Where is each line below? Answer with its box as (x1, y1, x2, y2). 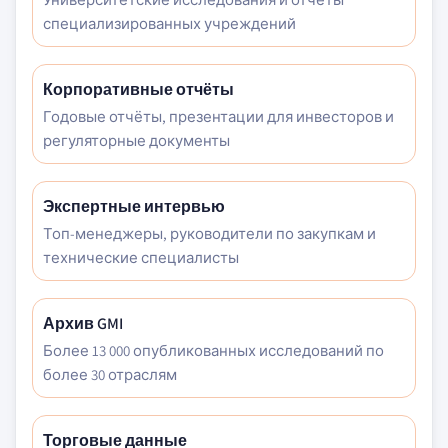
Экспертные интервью (43, 196, 225, 217)
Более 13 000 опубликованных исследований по (43, 341, 384, 360)
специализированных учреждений (43, 14, 296, 33)
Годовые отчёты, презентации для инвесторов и (43, 107, 394, 126)
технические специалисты (43, 248, 239, 267)
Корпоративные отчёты (43, 79, 234, 100)
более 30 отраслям (43, 365, 177, 384)
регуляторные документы (43, 131, 230, 150)
